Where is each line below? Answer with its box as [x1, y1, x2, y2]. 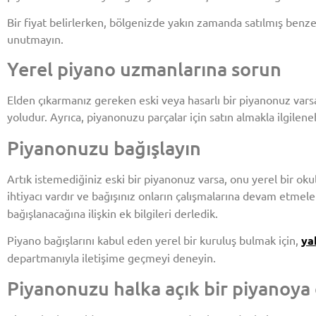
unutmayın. [7, 32, 63, 47]
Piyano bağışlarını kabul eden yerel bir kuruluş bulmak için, [7, 233, 301, 248]
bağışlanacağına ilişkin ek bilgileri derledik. [7, 205, 218, 220]
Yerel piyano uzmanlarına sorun [7, 56, 281, 81]
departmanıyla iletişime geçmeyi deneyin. [7, 250, 216, 265]
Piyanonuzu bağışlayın [7, 135, 201, 159]
